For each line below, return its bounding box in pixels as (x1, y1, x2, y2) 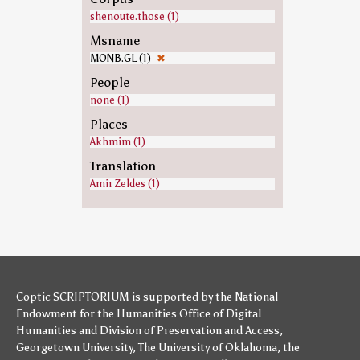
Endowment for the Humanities (16, 307, 177, 321)
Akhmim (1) (89, 136, 145, 148)
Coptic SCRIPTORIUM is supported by (16, 290, 215, 304)
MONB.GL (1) (89, 52, 153, 64)
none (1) (89, 94, 129, 106)
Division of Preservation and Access (100, 324, 280, 337)
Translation (89, 158, 156, 174)
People (89, 75, 129, 90)
